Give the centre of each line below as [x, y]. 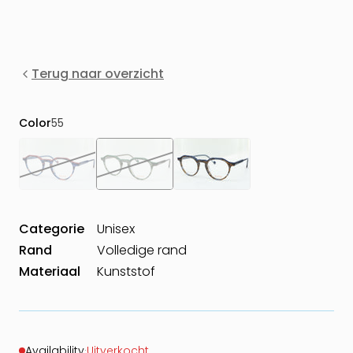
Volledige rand [142, 250]
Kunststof [126, 271]
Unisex [116, 229]
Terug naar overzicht [98, 74]
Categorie [52, 229]
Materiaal [50, 271]
